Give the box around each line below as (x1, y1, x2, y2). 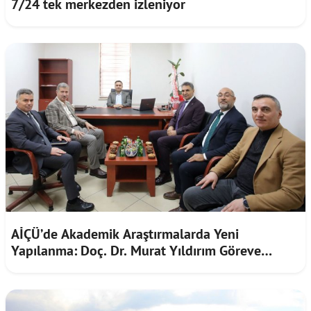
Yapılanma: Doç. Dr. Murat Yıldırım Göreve (11, 241, 261, 260)
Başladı (11, 258, 54, 276)
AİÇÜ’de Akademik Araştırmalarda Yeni (11, 224, 239, 243)
